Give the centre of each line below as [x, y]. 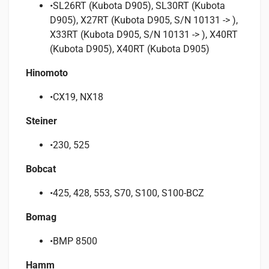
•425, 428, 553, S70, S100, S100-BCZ [127, 193]
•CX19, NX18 [77, 97]
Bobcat [41, 169]
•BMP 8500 [74, 241]
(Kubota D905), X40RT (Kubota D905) [130, 49]
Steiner [41, 121]
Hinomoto [47, 73]
